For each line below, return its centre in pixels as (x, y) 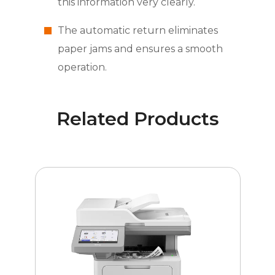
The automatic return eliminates (137, 31)
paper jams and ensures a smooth (140, 49)
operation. (82, 68)
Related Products (137, 119)
